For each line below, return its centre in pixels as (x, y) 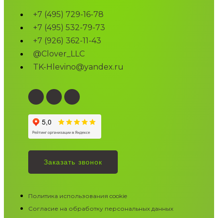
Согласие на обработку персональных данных (101, 208)
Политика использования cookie (78, 196)
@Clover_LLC (59, 54)
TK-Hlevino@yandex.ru (78, 67)
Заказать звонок (73, 162)
